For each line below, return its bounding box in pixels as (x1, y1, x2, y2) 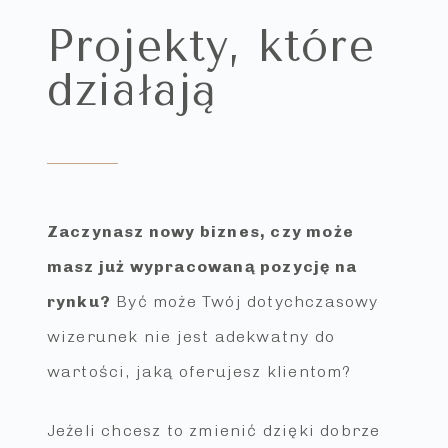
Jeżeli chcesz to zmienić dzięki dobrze (46, 421, 381, 440)
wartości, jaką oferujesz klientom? (46, 362, 352, 381)
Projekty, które (46, 21, 375, 72)
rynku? (46, 292, 112, 311)
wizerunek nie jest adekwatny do (46, 327, 336, 346)
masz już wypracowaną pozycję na (46, 257, 358, 276)
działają (46, 65, 218, 116)
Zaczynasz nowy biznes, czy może (46, 222, 355, 241)
